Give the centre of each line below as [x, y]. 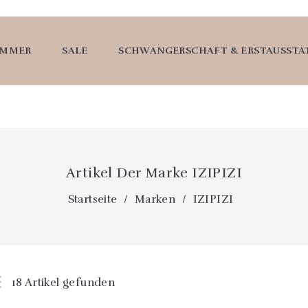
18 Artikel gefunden [63, 283]
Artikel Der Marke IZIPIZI [154, 173]
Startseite [92, 199]
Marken [155, 199]
